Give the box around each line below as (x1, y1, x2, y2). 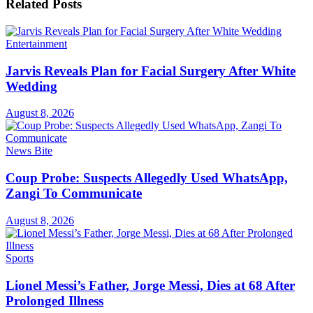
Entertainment (6, 37, 67, 50)
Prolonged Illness (6, 293, 103, 308)
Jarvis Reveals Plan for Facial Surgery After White (6, 63, 296, 78)
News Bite (6, 145, 52, 157)
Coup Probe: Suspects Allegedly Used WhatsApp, (6, 170, 288, 186)
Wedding (6, 78, 57, 94)
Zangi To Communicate (6, 186, 142, 201)
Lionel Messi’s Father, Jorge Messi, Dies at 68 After (6, 277, 295, 293)
